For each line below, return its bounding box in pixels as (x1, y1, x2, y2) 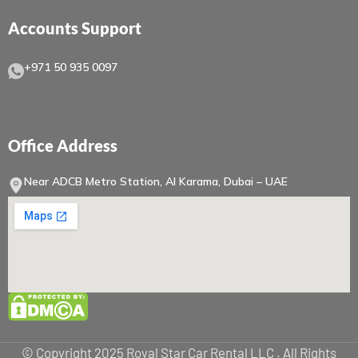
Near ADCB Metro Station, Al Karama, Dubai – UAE (24, 174, 288, 189)
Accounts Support (8, 18, 141, 38)
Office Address (8, 136, 117, 156)
